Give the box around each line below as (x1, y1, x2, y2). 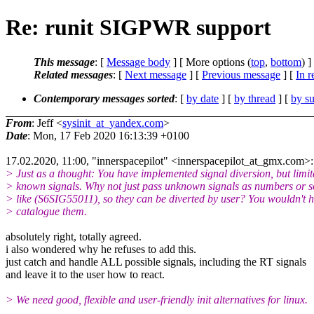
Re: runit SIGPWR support (6, 15, 271, 41)
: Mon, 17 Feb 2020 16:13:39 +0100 (27, 129, 189, 142)
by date (186, 92, 219, 104)
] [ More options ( (170, 55, 251, 68)
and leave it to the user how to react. (6, 268, 165, 280)
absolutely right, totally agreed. (6, 230, 142, 243)
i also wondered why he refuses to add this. (6, 243, 196, 255)
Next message (125, 68, 186, 81)
